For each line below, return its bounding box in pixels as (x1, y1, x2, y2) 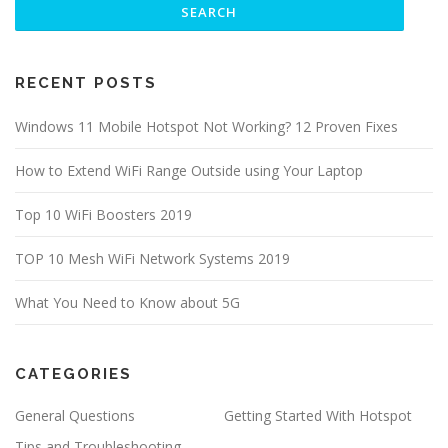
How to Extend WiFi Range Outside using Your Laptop (15, 161, 363, 181)
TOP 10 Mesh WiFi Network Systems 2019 (15, 249, 290, 269)
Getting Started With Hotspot (224, 406, 412, 426)
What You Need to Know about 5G (15, 293, 240, 313)
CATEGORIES (15, 365, 132, 384)
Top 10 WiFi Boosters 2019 (15, 205, 192, 225)
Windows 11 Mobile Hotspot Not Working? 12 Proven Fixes (15, 117, 398, 137)
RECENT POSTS (15, 74, 157, 93)
